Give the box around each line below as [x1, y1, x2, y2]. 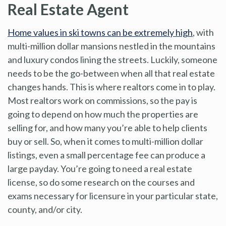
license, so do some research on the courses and [8, 176, 195, 188]
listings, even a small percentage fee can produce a [8, 149, 205, 160]
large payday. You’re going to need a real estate [8, 162, 192, 174]
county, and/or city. [8, 203, 82, 215]
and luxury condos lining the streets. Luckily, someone [8, 53, 217, 65]
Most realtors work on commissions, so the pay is [8, 94, 197, 106]
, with [193, 26, 214, 38]
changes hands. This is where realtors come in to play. [8, 81, 215, 92]
